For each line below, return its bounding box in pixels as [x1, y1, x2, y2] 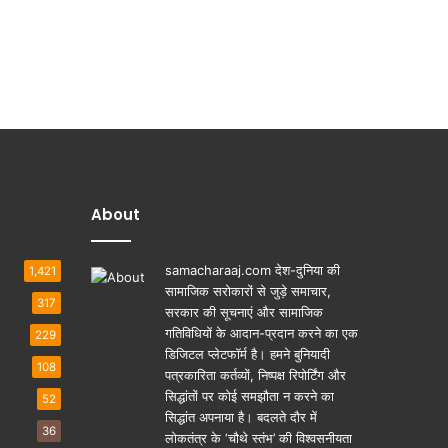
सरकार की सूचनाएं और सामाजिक [165, 303, 323, 320]
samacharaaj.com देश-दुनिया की [165, 261, 340, 278]
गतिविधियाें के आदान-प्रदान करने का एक [165, 324, 358, 341]
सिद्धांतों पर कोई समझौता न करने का [165, 387, 334, 404]
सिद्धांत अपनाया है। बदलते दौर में [165, 408, 317, 425]
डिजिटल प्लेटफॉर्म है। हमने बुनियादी [165, 345, 330, 362]
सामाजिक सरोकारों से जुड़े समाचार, [165, 282, 331, 299]
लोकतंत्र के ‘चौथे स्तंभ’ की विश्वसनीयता [165, 429, 352, 446]
